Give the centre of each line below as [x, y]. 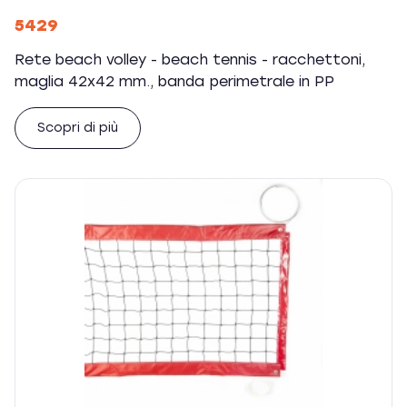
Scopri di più [78, 128]
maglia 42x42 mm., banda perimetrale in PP [174, 81]
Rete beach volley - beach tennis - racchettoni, [190, 60]
